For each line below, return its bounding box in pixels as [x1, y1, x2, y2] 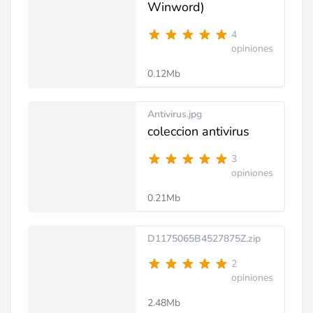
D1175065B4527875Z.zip [147, 232, 261, 245]
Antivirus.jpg [147, 108, 202, 121]
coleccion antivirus [147, 123, 249, 140]
